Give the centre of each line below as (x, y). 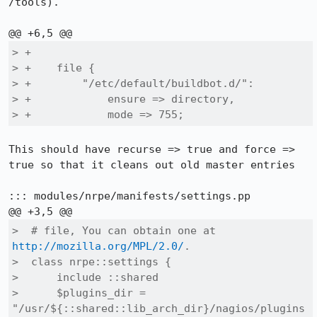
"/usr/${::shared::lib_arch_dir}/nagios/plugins (158, 309)
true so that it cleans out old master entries (152, 165)
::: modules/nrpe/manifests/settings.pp (129, 196)
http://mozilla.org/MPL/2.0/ (98, 246)
